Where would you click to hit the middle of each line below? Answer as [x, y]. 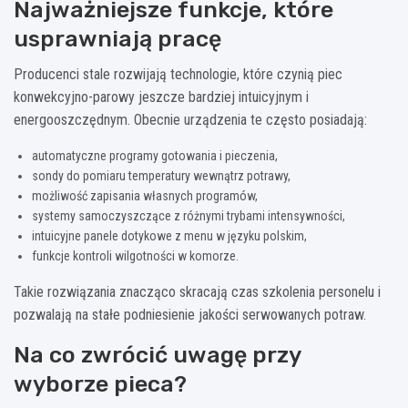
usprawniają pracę [117, 38]
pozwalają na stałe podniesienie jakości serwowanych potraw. [190, 314]
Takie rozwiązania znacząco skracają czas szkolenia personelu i [197, 291]
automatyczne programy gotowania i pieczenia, [155, 155]
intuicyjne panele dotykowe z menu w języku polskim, [169, 235]
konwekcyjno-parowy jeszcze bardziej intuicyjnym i [161, 97]
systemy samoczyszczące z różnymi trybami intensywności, [189, 215]
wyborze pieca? [100, 383]
